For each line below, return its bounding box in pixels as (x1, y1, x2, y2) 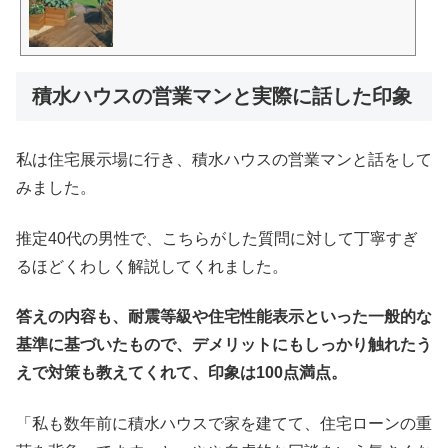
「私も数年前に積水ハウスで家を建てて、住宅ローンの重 (16, 414, 432, 432)
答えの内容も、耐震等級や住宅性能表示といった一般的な (16, 308, 432, 326)
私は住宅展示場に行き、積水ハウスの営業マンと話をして (16, 151, 432, 169)
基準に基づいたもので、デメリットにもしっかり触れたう (16, 336, 432, 354)
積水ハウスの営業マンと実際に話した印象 (32, 85, 412, 108)
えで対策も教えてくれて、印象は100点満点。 (16, 364, 347, 382)
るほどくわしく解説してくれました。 (16, 257, 288, 275)
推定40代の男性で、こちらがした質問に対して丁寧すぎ (16, 229, 418, 247)
